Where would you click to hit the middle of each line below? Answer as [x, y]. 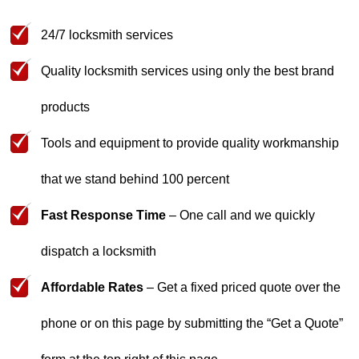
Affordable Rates [93, 287]
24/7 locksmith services [107, 35]
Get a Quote [305, 323]
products [66, 107]
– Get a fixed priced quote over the [242, 287]
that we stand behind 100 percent [135, 179]
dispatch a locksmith [99, 251]
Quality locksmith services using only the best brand [188, 71]
